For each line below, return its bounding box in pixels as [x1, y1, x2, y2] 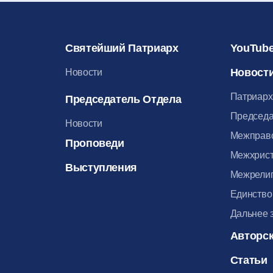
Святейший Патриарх [65, 41, 179, 54]
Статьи [230, 253, 268, 266]
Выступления [65, 161, 138, 174]
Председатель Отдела [65, 93, 182, 105]
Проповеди [65, 136, 124, 149]
